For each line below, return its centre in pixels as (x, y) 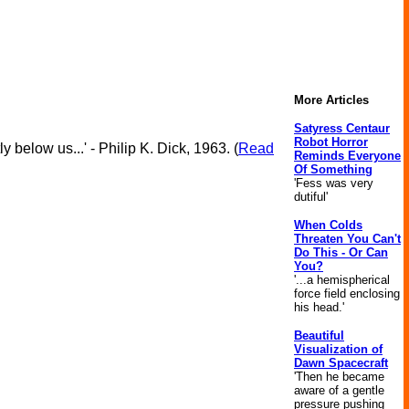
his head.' (319, 307)
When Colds (328, 225)
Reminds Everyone (347, 156)
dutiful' (311, 197)
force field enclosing (347, 294)
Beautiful (319, 336)
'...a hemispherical (342, 280)
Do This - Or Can (341, 252)
